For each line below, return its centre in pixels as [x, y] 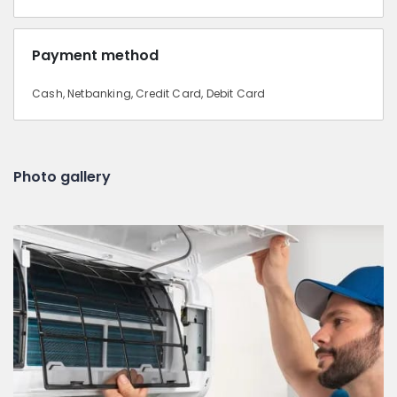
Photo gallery [62, 176]
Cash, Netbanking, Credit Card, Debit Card [149, 93]
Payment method [95, 55]
